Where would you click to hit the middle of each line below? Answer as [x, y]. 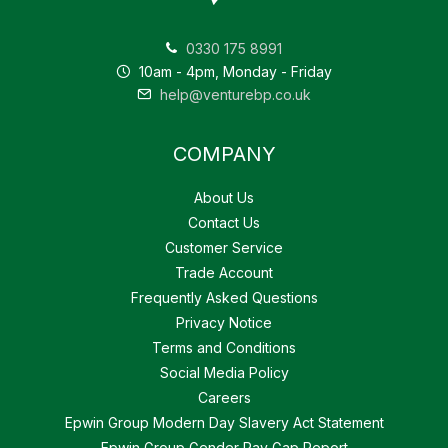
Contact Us [224, 223]
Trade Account [224, 273]
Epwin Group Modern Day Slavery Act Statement [224, 423]
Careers [224, 398]
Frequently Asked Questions [224, 298]
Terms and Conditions [224, 348]
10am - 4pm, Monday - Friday [233, 72]
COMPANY [224, 154]
